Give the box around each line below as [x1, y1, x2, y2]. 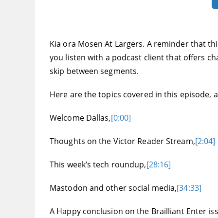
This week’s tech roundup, [50, 159, 146, 170]
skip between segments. [50, 66, 139, 77]
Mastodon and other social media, [50, 182, 177, 194]
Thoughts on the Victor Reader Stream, [50, 136, 195, 147]
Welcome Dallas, [50, 112, 111, 124]
